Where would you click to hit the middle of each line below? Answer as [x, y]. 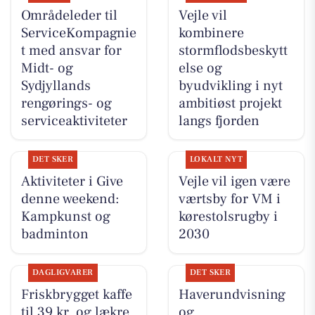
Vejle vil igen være [234, 182]
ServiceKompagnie [78, 33]
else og [200, 68]
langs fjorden [219, 121]
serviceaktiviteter [74, 121]
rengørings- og [66, 103]
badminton [54, 234]
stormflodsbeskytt [233, 50]
